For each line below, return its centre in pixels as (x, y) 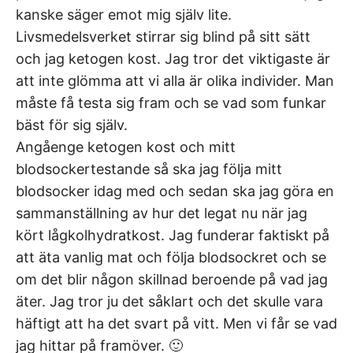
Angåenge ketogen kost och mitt (126, 147)
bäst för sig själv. (72, 124)
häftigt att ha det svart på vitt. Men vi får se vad (176, 323)
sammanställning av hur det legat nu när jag (162, 213)
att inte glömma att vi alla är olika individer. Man (175, 80)
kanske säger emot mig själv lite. (124, 14)
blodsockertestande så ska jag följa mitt (149, 169)
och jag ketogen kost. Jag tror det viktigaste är (173, 58)
